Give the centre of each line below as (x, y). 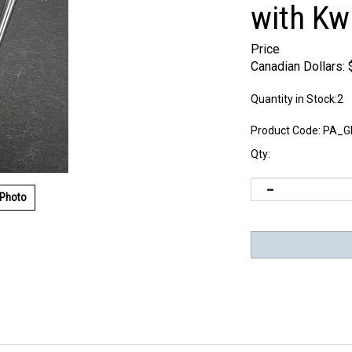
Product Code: (286, 130)
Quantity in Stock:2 (297, 99)
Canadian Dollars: (298, 66)
